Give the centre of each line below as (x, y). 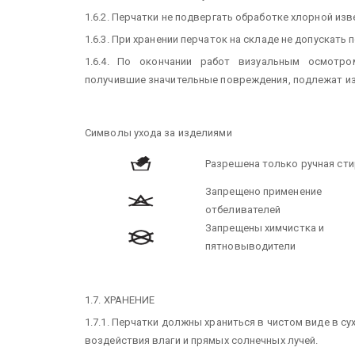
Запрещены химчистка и (265, 228)
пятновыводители (251, 246)
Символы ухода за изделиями (158, 133)
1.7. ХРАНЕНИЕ (120, 300)
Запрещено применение (263, 191)
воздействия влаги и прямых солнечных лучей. (202, 340)
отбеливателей (243, 210)
